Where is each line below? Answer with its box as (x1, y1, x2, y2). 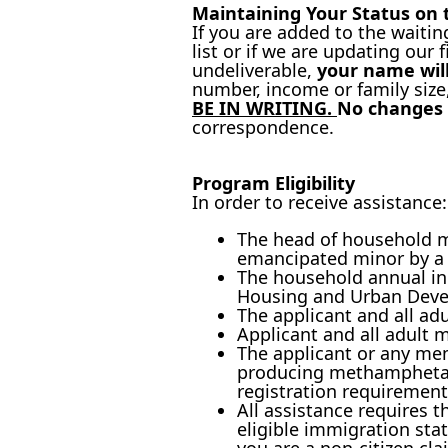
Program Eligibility (192, 171, 355, 195)
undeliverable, (192, 58, 317, 82)
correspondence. (192, 115, 334, 139)
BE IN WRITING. (192, 96, 337, 120)
